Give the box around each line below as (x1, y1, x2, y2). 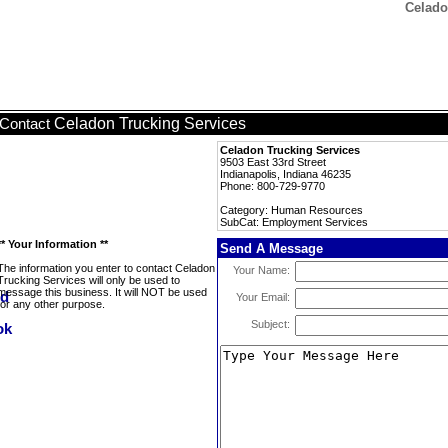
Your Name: (233, 264, 290, 276)
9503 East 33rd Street (220, 156, 326, 168)
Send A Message (220, 241, 323, 256)
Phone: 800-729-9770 (220, 180, 325, 192)
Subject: (251, 318, 290, 330)
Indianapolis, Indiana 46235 (220, 168, 351, 180)
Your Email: (236, 291, 290, 303)
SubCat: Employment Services (220, 216, 368, 228)
